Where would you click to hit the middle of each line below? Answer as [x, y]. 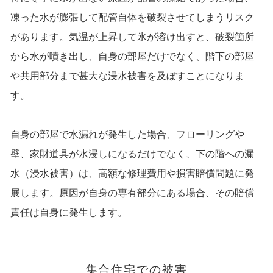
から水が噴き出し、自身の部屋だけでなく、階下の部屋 [132, 57]
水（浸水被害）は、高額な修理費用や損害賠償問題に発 [132, 174]
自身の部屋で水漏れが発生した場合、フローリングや [127, 135]
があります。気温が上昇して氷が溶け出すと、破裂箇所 [132, 37]
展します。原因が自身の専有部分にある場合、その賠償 [132, 193]
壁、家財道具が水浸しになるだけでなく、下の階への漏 [132, 154]
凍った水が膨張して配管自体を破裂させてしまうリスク [132, 18]
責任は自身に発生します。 [69, 213]
